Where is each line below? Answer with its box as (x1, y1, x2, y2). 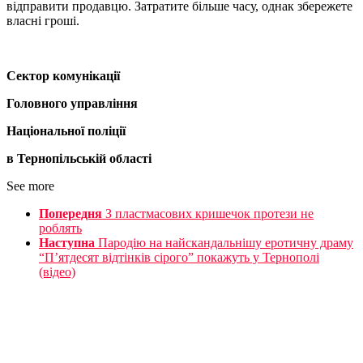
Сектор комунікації (6, 69, 120, 83)
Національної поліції (6, 124, 126, 139)
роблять (39, 221, 82, 236)
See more (6, 179, 54, 194)
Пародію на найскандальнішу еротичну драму (98, 236, 353, 250)
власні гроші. (6, 14, 79, 28)
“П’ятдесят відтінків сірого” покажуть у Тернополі (39, 250, 319, 265)
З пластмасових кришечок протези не (105, 207, 314, 221)
